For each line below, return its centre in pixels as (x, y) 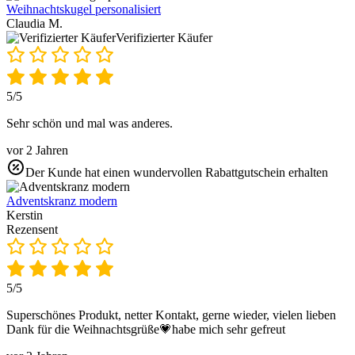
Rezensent (32, 229)
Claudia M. (34, 23)
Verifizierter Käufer (164, 37)
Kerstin (25, 215)
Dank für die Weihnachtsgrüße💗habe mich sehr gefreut (146, 329)
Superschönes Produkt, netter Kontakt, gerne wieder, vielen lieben (171, 315)
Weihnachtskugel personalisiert (84, 9)
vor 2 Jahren (37, 150)
